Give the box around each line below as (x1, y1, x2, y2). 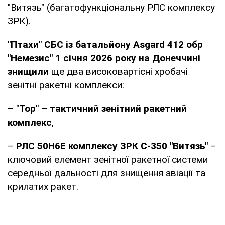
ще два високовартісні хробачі (49, 65, 188, 77)
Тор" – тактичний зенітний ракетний (19, 102, 187, 115)
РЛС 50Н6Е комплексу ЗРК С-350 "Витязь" (16, 140, 208, 152)
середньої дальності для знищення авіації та (8, 167, 205, 179)
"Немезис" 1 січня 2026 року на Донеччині (8, 52, 200, 64)
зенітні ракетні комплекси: (8, 79, 124, 91)
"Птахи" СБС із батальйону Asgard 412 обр (8, 38, 203, 50)
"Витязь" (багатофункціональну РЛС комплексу (8, 1, 215, 13)
